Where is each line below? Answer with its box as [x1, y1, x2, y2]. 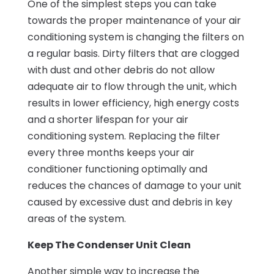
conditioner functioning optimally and [27, 162, 207, 177]
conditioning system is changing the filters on [27, 30, 244, 45]
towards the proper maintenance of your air [27, 13, 241, 28]
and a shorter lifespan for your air [27, 113, 188, 127]
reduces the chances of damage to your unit [27, 179, 242, 193]
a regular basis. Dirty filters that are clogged [27, 46, 239, 61]
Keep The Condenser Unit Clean [27, 238, 191, 253]
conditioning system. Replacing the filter [27, 129, 220, 144]
